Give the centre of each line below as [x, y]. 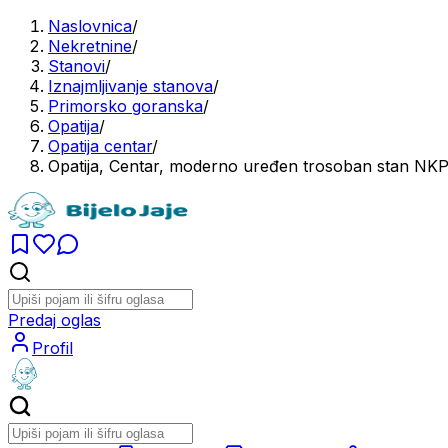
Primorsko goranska [125, 106]
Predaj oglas [54, 320]
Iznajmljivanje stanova [130, 86]
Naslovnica [90, 26]
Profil [52, 348]
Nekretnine [90, 46]
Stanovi [76, 66]
